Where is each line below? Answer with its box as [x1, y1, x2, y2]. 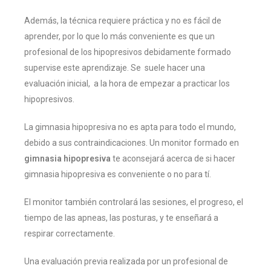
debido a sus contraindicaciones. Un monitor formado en [24, 138, 239, 148]
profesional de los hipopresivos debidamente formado [24, 47, 231, 57]
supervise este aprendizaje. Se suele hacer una [24, 63, 205, 73]
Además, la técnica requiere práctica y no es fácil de [24, 16, 221, 26]
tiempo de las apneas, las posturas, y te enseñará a [24, 213, 218, 223]
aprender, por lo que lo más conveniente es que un [24, 31, 215, 42]
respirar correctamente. [24, 229, 115, 239]
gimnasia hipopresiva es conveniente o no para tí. [24, 169, 211, 180]
